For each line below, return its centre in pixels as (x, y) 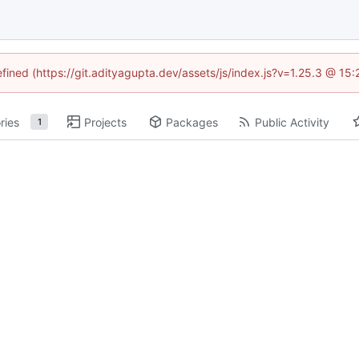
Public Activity (292, 122)
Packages (192, 122)
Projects (106, 122)
